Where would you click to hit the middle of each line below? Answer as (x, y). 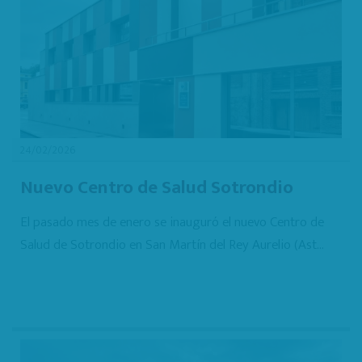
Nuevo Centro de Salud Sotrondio (157, 187)
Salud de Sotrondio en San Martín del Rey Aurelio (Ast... (172, 244)
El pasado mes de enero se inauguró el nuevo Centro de (172, 222)
